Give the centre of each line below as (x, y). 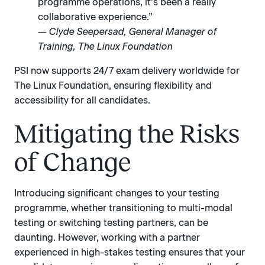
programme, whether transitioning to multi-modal (123, 208)
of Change (72, 162)
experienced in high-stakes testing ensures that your (130, 252)
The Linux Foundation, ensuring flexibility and (113, 86)
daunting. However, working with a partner (107, 237)
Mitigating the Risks (127, 133)
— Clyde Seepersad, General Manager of (127, 32)
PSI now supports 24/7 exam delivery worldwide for (127, 71)
